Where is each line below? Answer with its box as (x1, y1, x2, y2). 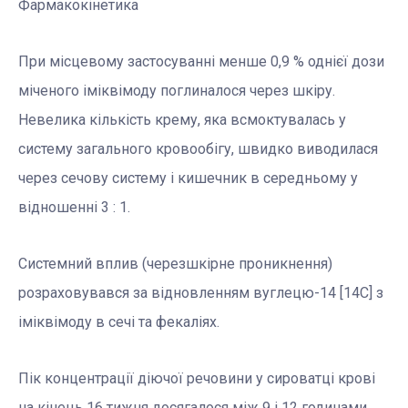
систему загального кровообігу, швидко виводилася (18, 140, 378, 158)
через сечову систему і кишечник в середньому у (18, 169, 358, 188)
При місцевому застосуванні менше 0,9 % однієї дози (18, 53, 384, 71)
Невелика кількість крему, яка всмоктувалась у (18, 111, 346, 129)
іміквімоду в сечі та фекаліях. (18, 313, 219, 331)
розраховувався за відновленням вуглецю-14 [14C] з (18, 284, 383, 302)
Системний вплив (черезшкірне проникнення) (18, 255, 332, 273)
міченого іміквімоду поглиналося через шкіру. (18, 82, 335, 100)
